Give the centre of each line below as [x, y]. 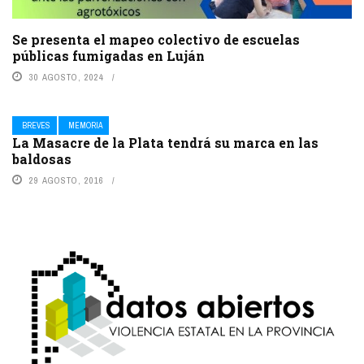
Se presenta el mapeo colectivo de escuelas [156, 40]
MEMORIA [85, 126]
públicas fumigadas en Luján [108, 56]
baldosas [42, 159]
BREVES [36, 126]
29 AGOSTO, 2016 [67, 181]
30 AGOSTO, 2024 [67, 78]
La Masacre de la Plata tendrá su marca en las [165, 143]
